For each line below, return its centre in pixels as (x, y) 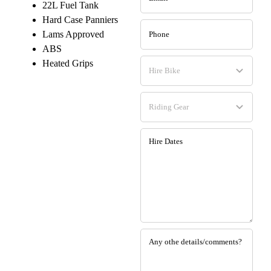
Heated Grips (68, 64)
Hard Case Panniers (80, 20)
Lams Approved (73, 34)
